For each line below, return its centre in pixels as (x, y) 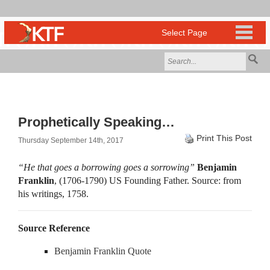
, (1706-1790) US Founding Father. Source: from (148, 181)
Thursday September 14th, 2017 (71, 140)
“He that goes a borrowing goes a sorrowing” (106, 167)
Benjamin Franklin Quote (103, 251)
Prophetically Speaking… (96, 122)
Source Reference (54, 228)
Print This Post (224, 138)
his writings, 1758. (56, 194)
